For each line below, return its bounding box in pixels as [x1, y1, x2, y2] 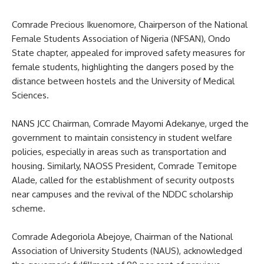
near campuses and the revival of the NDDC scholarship [12, 188, 233, 200]
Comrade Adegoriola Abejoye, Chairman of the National [12, 230, 233, 242]
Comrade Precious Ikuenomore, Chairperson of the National [12, 18, 247, 30]
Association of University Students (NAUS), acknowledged [12, 245, 242, 256]
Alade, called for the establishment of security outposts [12, 174, 235, 186]
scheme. [12, 202, 45, 214]
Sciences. [12, 89, 49, 101]
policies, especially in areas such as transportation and [12, 146, 226, 157]
